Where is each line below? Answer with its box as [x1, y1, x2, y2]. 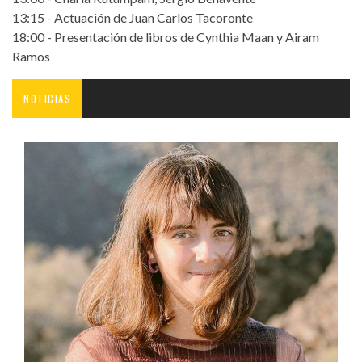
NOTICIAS [23, 90, 71, 107]
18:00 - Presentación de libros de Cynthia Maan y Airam [12, 28, 319, 44]
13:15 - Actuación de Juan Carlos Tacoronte [12, 9, 253, 25]
